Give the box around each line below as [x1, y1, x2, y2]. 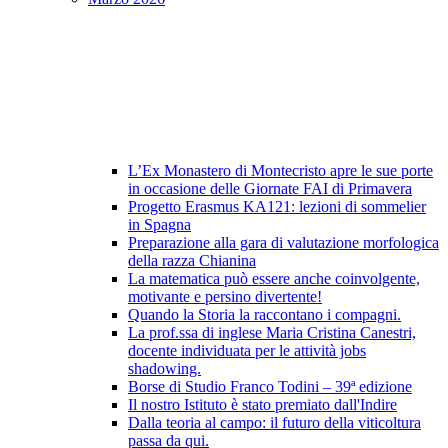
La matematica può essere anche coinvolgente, [128, 270, 420, 288]
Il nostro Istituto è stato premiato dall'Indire [128, 396, 397, 414]
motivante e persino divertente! [128, 288, 322, 306]
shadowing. [128, 360, 201, 378]
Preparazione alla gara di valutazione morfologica [128, 234, 439, 252]
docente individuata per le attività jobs [128, 342, 366, 360]
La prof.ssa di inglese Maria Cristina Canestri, [128, 324, 416, 342]
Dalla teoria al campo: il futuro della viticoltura [128, 414, 421, 432]
